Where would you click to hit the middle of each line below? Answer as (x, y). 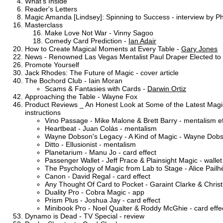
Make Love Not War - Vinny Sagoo (99, 33)
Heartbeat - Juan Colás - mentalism (101, 128)
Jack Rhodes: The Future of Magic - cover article (102, 72)
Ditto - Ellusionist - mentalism (90, 144)
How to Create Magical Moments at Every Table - (103, 49)
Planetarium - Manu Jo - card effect (101, 152)
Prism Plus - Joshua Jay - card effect (103, 200)
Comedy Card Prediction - (87, 41)
